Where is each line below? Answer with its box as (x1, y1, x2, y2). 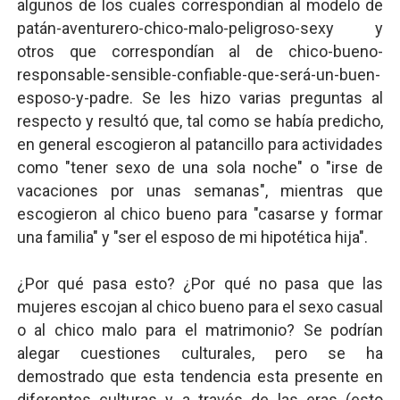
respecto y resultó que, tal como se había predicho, (16, 112, 384, 130)
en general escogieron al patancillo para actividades (16, 135, 384, 154)
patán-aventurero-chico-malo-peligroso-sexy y (16, 19, 384, 37)
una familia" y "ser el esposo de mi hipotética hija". (16, 228, 368, 246)
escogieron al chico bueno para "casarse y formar (16, 204, 384, 223)
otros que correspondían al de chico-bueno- (16, 42, 384, 61)
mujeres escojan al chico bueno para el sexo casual (16, 297, 384, 316)
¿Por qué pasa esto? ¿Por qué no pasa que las (16, 274, 384, 293)
